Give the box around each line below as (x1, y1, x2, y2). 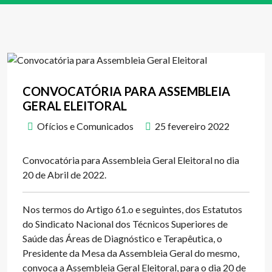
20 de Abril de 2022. (22, 169, 106, 180)
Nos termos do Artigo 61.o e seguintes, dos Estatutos (22, 203, 242, 215)
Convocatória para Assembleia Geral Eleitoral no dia (22, 154, 239, 166)
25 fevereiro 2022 (155, 120, 229, 132)
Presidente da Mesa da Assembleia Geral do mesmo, (22, 247, 239, 259)
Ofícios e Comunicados (37, 120, 134, 132)
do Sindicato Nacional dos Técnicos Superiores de (22, 218, 228, 229)
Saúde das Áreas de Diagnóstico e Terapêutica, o (22, 233, 222, 244)
